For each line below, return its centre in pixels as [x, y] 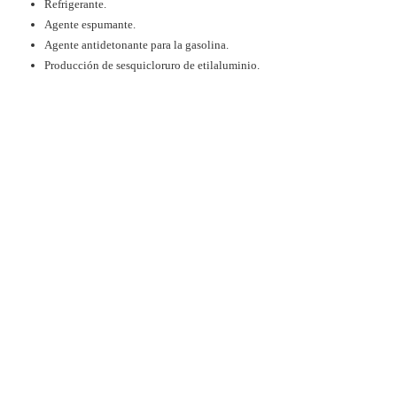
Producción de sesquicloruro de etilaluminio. [152, 65]
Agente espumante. [90, 24]
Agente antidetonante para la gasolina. [136, 44]
